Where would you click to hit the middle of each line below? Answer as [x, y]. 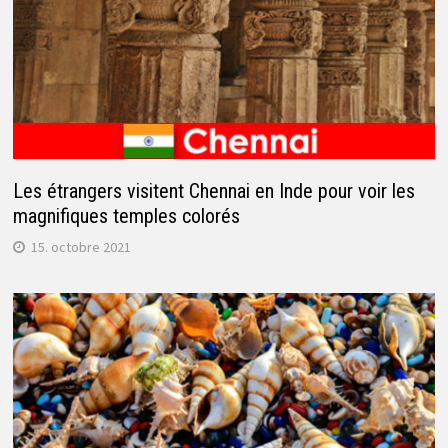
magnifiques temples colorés [126, 216]
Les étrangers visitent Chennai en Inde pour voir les [213, 191]
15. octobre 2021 [80, 247]
